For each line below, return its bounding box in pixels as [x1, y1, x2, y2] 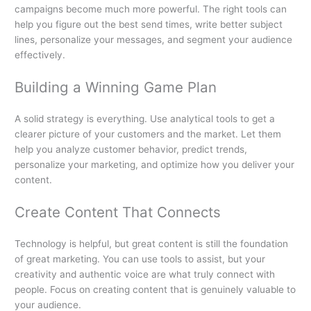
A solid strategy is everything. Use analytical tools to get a [15, 112, 276, 124]
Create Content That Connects [15, 203, 221, 221]
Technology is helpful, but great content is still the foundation [15, 237, 289, 249]
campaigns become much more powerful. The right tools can [15, 3, 287, 15]
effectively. [15, 49, 66, 60]
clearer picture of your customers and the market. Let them [15, 128, 282, 140]
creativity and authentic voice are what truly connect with [15, 268, 276, 280]
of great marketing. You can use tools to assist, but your [15, 253, 266, 264]
